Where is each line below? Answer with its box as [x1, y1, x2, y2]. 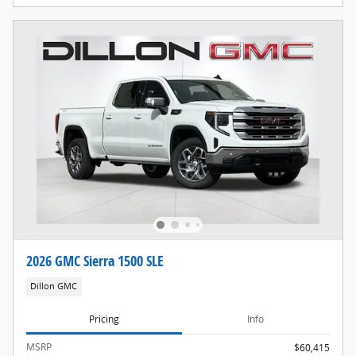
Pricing [88, 312, 119, 327]
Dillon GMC [30, 281, 78, 292]
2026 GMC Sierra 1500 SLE [26, 251, 164, 271]
